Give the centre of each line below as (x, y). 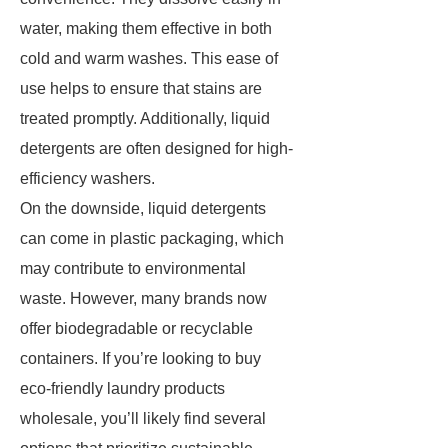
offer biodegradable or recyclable (136, 328)
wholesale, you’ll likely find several (143, 418)
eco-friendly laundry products (122, 388)
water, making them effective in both (146, 28)
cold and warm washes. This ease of (149, 58)
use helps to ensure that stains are (141, 88)
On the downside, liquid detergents (143, 208)
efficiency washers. (87, 178)
